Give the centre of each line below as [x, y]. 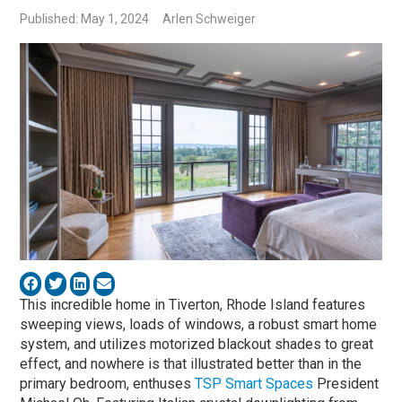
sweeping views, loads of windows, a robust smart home [199, 324]
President [346, 383]
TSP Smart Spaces [254, 383]
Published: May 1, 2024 [85, 19]
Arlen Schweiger [210, 19]
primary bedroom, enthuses [108, 383]
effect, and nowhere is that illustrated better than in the [191, 363]
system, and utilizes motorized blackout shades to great [197, 344]
